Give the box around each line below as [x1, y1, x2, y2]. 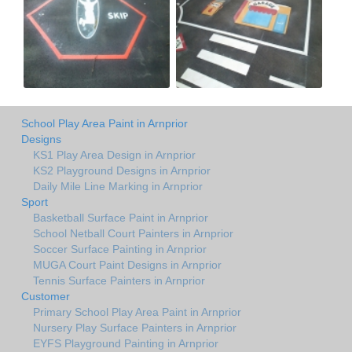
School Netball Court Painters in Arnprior [33, 226, 233, 240]
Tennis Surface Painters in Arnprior [33, 273, 205, 287]
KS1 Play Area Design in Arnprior [33, 148, 196, 161]
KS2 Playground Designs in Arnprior [33, 163, 211, 177]
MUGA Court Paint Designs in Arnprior [33, 258, 222, 271]
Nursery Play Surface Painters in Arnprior [33, 321, 236, 334]
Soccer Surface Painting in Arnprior [33, 242, 207, 255]
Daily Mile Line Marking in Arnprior [33, 179, 203, 192]
